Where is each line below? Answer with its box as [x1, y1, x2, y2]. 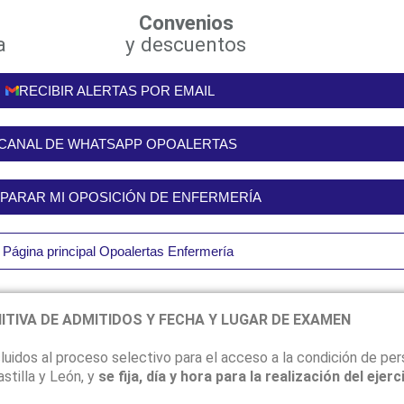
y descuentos [125, 32, 246, 56]
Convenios [138, 11, 234, 34]
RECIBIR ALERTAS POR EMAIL [19, 83, 215, 98]
